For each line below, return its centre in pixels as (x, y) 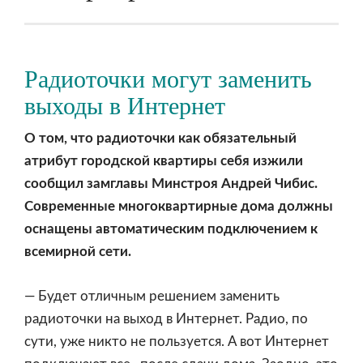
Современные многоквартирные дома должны (179, 206)
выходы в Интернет (125, 106)
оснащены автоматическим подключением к (171, 229)
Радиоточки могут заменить (168, 79)
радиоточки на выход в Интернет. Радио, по (166, 319)
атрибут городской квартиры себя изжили (164, 161)
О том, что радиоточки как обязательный (160, 138)
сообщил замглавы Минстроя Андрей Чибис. (171, 184)
